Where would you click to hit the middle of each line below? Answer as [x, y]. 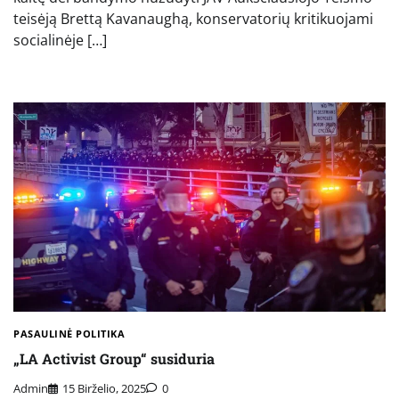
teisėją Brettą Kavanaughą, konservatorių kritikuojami [193, 18]
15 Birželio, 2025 [104, 388]
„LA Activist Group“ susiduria [114, 359]
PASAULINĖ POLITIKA [69, 334]
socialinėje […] [60, 40]
